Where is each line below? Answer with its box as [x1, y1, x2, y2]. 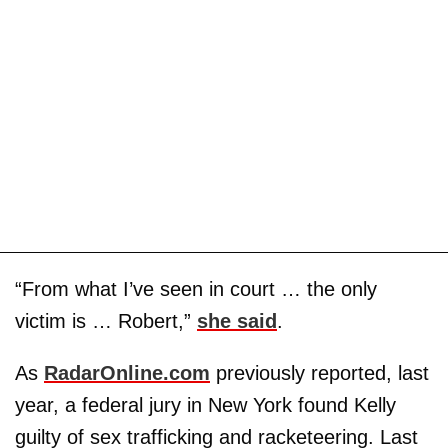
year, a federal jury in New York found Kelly [15, 393, 396, 416]
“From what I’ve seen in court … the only [15, 277, 377, 300]
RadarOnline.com [44, 361, 210, 384]
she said [197, 309, 277, 332]
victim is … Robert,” [15, 309, 197, 332]
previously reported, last [210, 361, 429, 384]
